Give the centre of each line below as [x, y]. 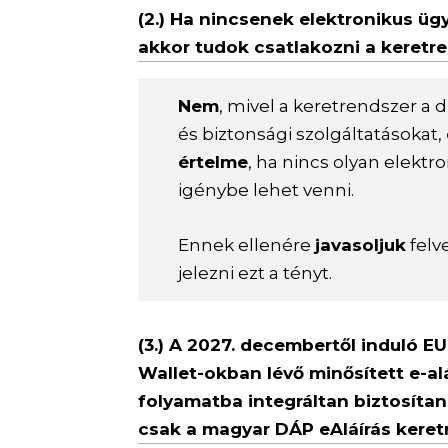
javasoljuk [361, 244]
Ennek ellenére [247, 244]
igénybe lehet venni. [266, 189]
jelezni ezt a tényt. [255, 272]
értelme [213, 161]
